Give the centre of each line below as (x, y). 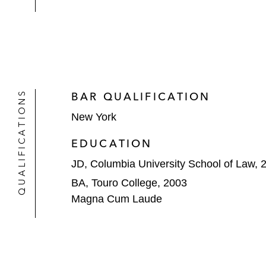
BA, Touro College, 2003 (129, 183)
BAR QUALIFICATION (141, 96)
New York (94, 117)
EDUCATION (112, 143)
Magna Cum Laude (117, 199)
